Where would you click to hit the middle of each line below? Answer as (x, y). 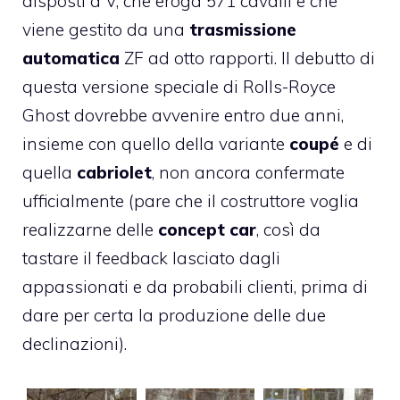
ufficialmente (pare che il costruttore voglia (191, 201)
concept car (207, 230)
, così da (288, 230)
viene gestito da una (106, 30)
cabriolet (114, 173)
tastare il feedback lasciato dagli (151, 258)
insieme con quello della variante (156, 144)
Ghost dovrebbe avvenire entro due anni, (183, 116)
